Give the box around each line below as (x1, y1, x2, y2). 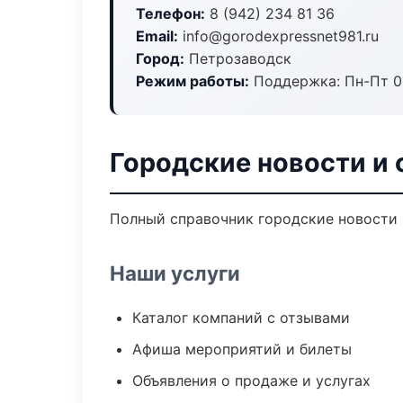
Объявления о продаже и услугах (132, 372, 371, 390)
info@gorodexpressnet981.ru (178, 27, 379, 45)
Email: (136, 27, 178, 45)
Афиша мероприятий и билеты (132, 340, 352, 358)
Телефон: (136, 4, 205, 22)
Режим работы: (136, 72, 249, 90)
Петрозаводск (184, 49, 291, 67)
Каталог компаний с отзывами (132, 309, 350, 327)
